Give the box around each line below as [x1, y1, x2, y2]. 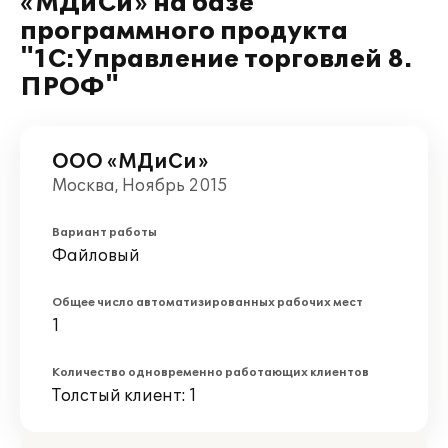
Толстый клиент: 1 [52, 386, 197, 406]
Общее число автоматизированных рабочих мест [52, 296, 363, 309]
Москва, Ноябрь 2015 [52, 176, 228, 196]
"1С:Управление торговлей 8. [20, 45, 412, 74]
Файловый [52, 246, 140, 266]
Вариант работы [52, 226, 157, 239]
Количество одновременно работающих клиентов [52, 366, 369, 379]
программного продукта [20, 17, 348, 46]
